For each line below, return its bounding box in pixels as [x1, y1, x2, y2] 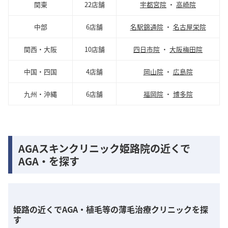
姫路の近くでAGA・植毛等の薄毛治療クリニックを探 [13, 203, 208, 216]
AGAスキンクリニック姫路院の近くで [18, 140, 190, 156]
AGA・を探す [18, 153, 79, 168]
